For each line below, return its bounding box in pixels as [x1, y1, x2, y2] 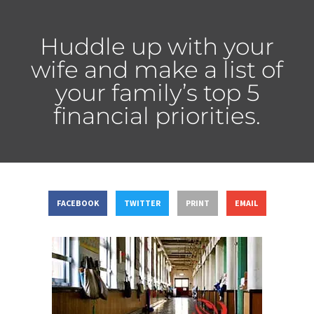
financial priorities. [53, 101, 261, 130]
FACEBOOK [56, 198, 99, 209]
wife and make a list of [31, 55, 283, 83]
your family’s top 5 [55, 78, 259, 107]
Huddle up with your [40, 32, 274, 60]
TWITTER [123, 198, 161, 209]
